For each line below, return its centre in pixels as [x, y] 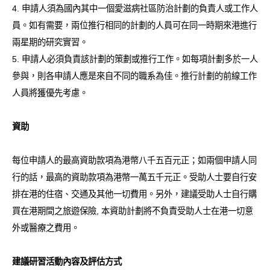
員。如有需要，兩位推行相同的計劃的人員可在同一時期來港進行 [134, 25]
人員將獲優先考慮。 [50, 93]
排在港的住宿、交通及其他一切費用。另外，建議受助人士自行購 [134, 194]
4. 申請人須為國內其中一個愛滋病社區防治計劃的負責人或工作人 [135, 8]
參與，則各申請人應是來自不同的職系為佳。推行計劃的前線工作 [134, 76]
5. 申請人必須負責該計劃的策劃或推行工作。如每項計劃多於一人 [135, 59]
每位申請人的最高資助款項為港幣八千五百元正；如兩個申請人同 [134, 160]
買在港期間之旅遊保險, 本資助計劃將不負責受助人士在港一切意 [133, 211]
